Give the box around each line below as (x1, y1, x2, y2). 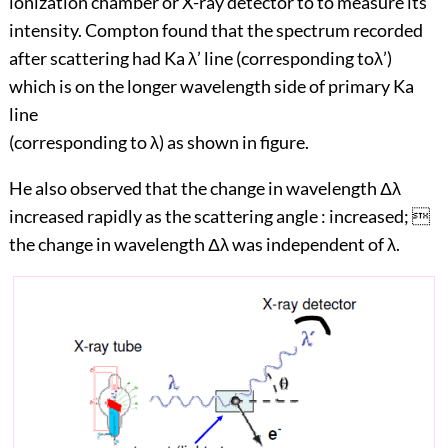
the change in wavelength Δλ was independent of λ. (8, 233, 400, 256)
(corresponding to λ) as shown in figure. (8, 131, 309, 154)
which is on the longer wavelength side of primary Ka (8, 75, 414, 98)
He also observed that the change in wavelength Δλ (8, 177, 401, 200)
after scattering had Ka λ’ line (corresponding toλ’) (8, 47, 392, 70)
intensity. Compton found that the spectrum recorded (8, 19, 423, 42)
